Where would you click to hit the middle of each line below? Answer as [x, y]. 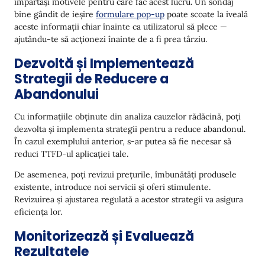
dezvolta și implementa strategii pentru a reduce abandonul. [130, 129]
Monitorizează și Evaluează [104, 236]
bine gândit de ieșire [55, 14]
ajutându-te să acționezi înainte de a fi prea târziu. [111, 39]
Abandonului [56, 94]
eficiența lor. [38, 212]
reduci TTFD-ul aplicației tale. [71, 154]
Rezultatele [51, 252]
